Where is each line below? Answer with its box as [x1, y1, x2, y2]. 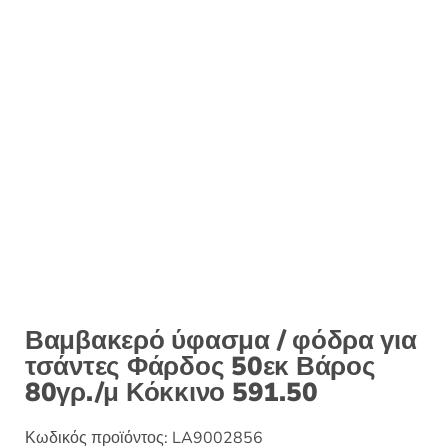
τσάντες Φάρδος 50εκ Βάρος [25, 348, 376, 384]
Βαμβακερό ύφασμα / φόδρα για [25, 322, 417, 358]
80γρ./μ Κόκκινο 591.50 [25, 374, 318, 410]
